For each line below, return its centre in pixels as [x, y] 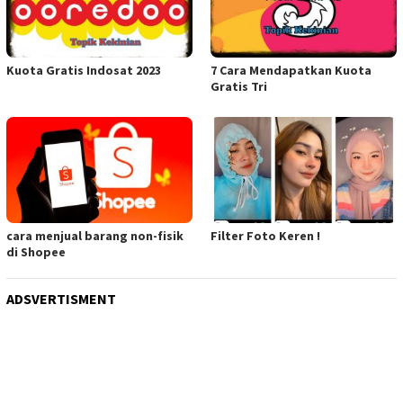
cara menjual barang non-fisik [95, 235]
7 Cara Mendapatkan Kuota [291, 71]
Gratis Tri [239, 87]
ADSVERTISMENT [61, 298]
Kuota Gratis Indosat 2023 [84, 71]
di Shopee [36, 251]
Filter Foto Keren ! [265, 235]
